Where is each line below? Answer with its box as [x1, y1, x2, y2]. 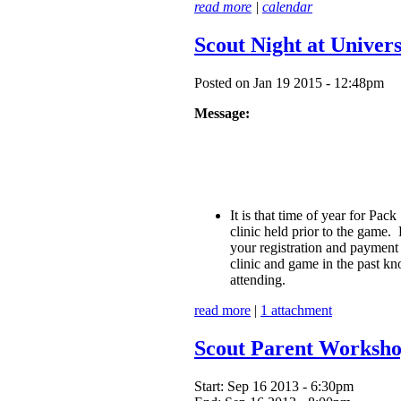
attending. [230, 272, 286, 288]
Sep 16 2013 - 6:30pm [227, 379, 354, 395]
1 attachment [260, 303, 332, 319]
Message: [194, 106, 250, 122]
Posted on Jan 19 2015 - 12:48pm [194, 75, 384, 91]
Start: [194, 379, 227, 395]
